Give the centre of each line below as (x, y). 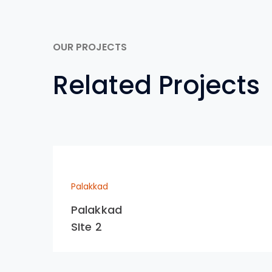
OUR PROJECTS (90, 47)
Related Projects (156, 85)
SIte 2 (87, 227)
